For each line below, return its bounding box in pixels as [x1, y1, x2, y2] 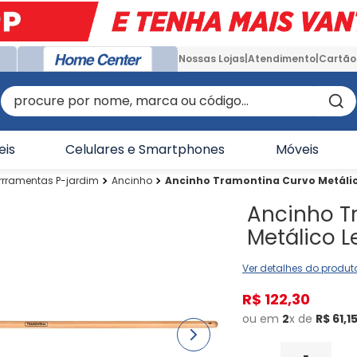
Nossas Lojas [178, 52, 245, 65]
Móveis [275, 140, 319, 159]
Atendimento [248, 52, 316, 65]
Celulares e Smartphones [65, 140, 226, 159]
